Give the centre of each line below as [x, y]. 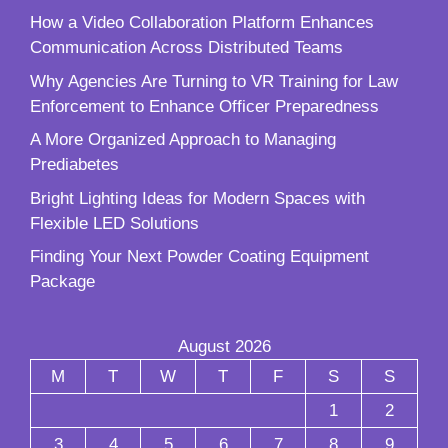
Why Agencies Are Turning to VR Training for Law [214, 81]
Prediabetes [74, 165]
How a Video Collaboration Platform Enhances [202, 23]
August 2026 [224, 347]
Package [62, 282]
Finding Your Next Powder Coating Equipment [199, 257]
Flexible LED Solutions [114, 223]
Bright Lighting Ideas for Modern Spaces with [197, 198]
